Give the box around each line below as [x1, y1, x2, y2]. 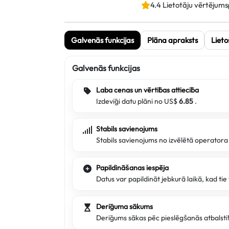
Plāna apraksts [147, 35, 198, 45]
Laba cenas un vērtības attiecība [96, 85, 199, 95]
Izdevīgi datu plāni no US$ [96, 97, 179, 106]
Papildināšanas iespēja [96, 163, 169, 172]
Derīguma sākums [96, 202, 153, 211]
